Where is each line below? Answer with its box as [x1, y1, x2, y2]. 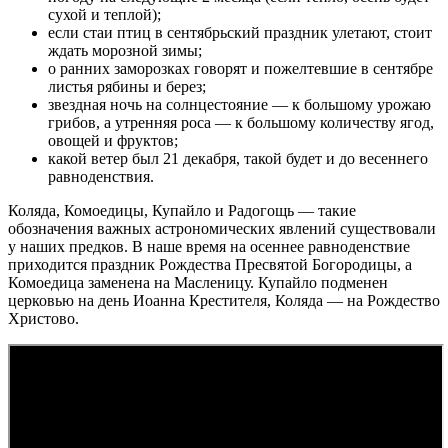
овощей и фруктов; [48, 131, 178, 149]
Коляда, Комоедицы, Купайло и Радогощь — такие [8, 201, 356, 219]
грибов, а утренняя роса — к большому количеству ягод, [48, 113, 434, 131]
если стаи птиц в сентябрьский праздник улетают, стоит [48, 23, 432, 41]
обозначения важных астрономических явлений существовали [8, 219, 436, 237]
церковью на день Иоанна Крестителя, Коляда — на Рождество [8, 291, 440, 309]
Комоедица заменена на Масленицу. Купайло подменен [8, 273, 388, 291]
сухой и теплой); [48, 5, 161, 23]
